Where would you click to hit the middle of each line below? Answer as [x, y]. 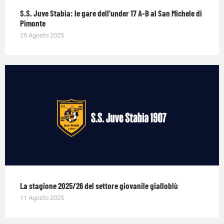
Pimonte [33, 23]
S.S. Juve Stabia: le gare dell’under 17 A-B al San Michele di [111, 13]
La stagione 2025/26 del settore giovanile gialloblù [99, 185]
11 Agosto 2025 [42, 197]
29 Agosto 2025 [42, 35]
